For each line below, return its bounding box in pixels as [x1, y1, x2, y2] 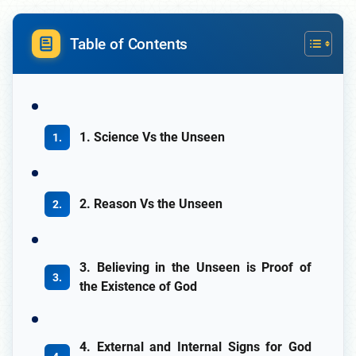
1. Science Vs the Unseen [79, 130, 225, 145]
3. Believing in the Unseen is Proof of [79, 260, 311, 276]
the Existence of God [79, 279, 197, 295]
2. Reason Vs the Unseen [79, 196, 222, 212]
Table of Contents [70, 34, 188, 53]
